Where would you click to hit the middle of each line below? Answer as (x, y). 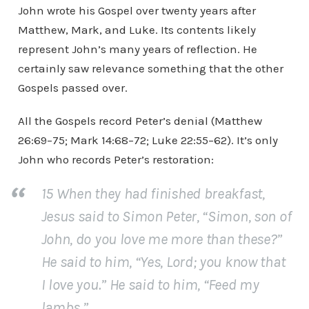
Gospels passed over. (72, 88)
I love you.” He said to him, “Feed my (150, 285)
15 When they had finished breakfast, (153, 194)
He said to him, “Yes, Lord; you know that (163, 262)
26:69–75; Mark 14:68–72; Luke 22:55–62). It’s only (148, 140)
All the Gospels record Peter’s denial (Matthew (140, 121)
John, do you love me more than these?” (162, 239)
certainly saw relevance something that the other (150, 68)
